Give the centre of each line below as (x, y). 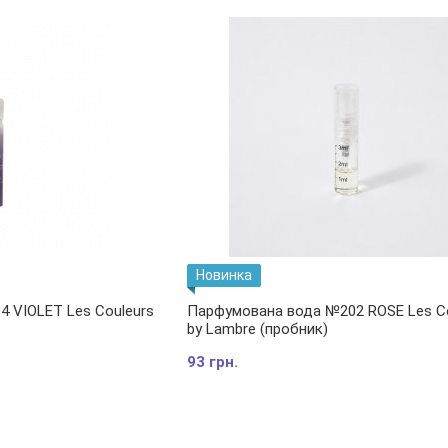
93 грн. (212, 362)
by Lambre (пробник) (257, 329)
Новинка (223, 275)
